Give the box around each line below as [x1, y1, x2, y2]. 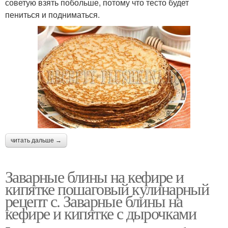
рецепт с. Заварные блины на [5, 189, 183, 212]
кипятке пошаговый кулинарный [5, 177, 209, 199]
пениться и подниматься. [5, 9, 100, 21]
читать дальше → [11, 136, 62, 144]
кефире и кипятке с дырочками [5, 202, 196, 224]
